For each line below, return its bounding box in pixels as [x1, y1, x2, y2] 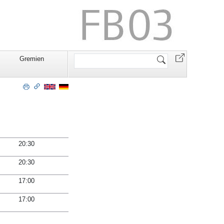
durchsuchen [73, 60, 110, 67]
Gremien [19, 55, 44, 63]
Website [73, 51, 97, 59]
